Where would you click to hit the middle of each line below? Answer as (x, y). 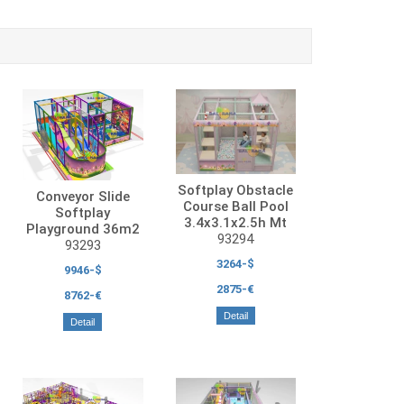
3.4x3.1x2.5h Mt (236, 222)
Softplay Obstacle (236, 190)
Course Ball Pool (235, 206)
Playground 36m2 (83, 230)
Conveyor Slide (83, 197)
